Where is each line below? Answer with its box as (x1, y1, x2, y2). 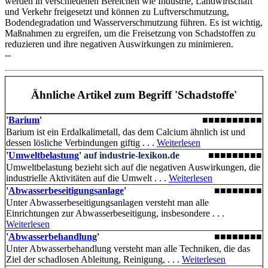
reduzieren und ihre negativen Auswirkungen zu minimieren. (5, 39, 233, 50)
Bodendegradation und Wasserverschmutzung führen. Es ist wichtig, (5, 17, 263, 28)
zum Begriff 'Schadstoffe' (111, 88, 237, 101)
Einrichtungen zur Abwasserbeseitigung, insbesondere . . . (6, 208, 224, 219)
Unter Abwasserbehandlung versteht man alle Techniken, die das (6, 243, 250, 254)
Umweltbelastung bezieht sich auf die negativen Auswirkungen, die (6, 162, 260, 173)
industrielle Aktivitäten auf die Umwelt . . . (6, 173, 169, 184)
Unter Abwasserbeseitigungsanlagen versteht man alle (6, 197, 209, 208)
